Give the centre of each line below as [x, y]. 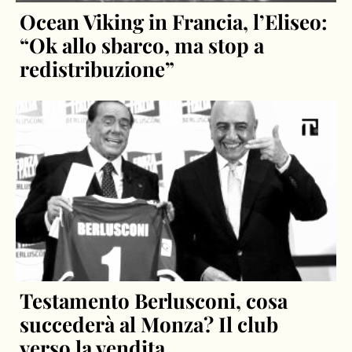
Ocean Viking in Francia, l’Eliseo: [174, 22]
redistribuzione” [97, 69]
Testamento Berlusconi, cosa [154, 300]
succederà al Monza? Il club [149, 324]
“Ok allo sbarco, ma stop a [142, 46]
